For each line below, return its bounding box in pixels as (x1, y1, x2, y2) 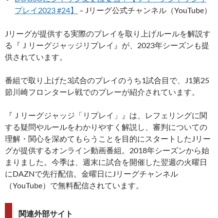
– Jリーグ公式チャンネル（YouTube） (78, 5, 212, 15)
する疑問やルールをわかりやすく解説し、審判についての (5, 122, 207, 132)
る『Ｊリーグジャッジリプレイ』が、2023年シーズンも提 (5, 40, 209, 50)
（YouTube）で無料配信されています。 (5, 181, 144, 190)
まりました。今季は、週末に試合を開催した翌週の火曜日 (5, 157, 207, 167)
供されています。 (5, 52, 67, 62)
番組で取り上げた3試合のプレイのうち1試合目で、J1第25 (5, 75, 209, 85)
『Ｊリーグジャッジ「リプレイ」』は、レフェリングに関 (5, 110, 207, 120)
